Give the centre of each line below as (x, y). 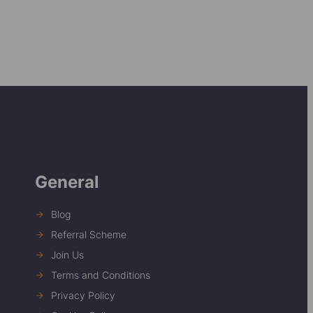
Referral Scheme (88, 235)
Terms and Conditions (100, 275)
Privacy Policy (83, 296)
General (67, 182)
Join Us (67, 255)
